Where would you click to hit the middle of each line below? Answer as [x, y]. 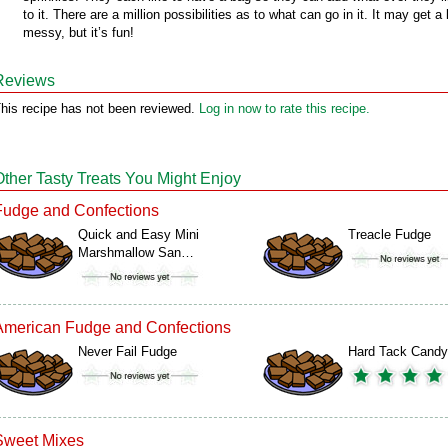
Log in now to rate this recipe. [284, 108]
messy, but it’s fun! [78, 32]
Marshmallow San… [136, 252]
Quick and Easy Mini [138, 234]
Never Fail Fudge [127, 351]
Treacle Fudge [389, 234]
